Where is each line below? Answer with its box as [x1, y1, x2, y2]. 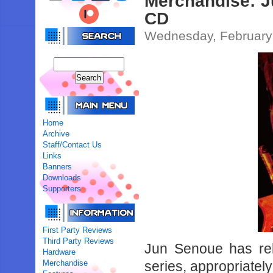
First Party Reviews [43, 225, 113, 235]
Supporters [43, 184, 82, 193]
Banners [43, 162, 73, 171]
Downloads [43, 173, 82, 182]
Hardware [43, 247, 76, 257]
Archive [43, 129, 70, 138]
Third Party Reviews [43, 236, 115, 246]
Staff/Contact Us [43, 140, 102, 149]
